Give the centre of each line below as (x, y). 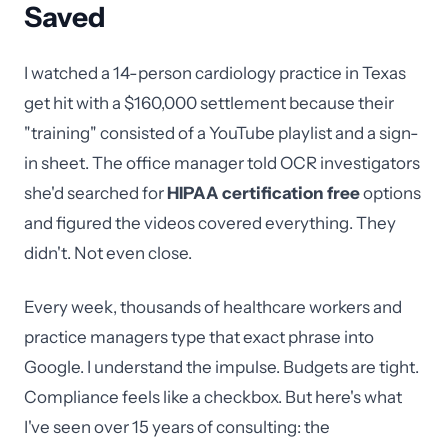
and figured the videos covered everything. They (210, 223)
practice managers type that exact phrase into (199, 337)
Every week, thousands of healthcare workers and (213, 307)
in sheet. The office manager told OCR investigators (222, 163)
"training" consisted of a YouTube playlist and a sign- (221, 133)
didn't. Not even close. (108, 253)
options (390, 193)
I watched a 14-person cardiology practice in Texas (215, 73)
